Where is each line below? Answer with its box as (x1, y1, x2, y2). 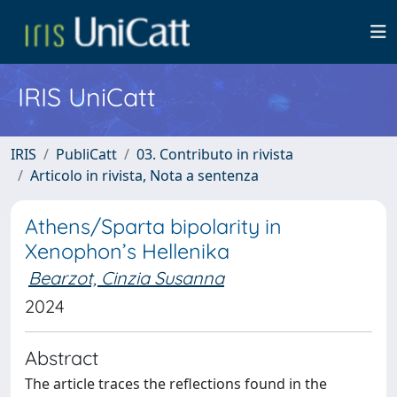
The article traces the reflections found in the (25, 374, 327, 393)
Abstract (25, 346, 98, 370)
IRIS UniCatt (18, 81, 156, 113)
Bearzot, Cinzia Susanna (28, 267, 224, 289)
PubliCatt (56, 144, 117, 164)
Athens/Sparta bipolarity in (25, 214, 282, 239)
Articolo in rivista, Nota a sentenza (30, 166, 259, 185)
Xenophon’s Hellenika (25, 238, 230, 264)
